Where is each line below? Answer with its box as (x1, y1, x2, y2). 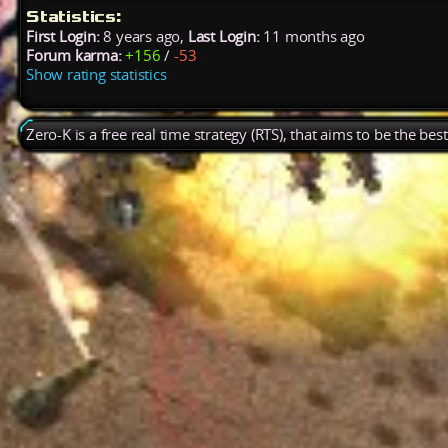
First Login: (26, 27, 100, 47)
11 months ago (259, 27, 365, 47)
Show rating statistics (26, 65, 167, 85)
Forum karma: (26, 46, 122, 66)
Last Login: (187, 27, 260, 47)
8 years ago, (99, 27, 188, 47)
